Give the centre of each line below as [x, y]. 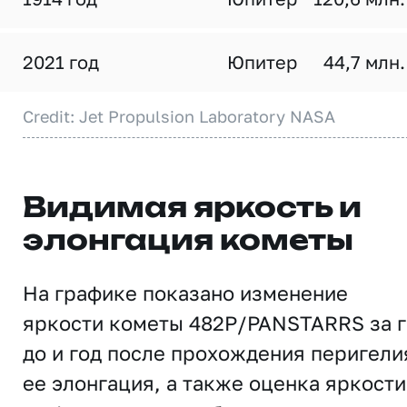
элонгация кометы [188, 242]
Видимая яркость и [192, 209]
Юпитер [262, 62]
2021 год [61, 62]
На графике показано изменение [185, 293]
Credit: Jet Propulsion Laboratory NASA [179, 116]
